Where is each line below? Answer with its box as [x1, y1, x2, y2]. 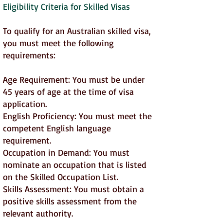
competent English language [3, 123, 111, 133]
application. [3, 98, 47, 109]
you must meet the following [3, 37, 114, 48]
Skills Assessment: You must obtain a [3, 183, 144, 194]
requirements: [3, 50, 55, 60]
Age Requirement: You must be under [3, 74, 145, 85]
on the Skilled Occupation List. [3, 171, 118, 182]
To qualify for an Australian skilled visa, [3, 25, 151, 36]
